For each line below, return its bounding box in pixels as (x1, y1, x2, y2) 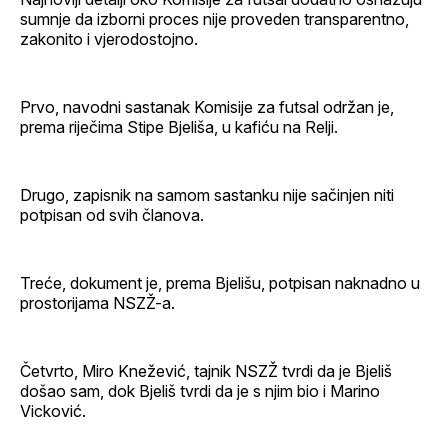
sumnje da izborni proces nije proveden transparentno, (20, 8, 409, 29)
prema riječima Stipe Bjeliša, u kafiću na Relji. (20, 116, 338, 137)
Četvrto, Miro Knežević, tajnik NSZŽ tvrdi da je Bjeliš (20, 360, 392, 381)
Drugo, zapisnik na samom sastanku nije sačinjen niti (20, 184, 394, 205)
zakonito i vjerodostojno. (20, 28, 198, 49)
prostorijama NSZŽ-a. (20, 292, 175, 313)
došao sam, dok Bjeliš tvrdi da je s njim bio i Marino (20, 380, 380, 401)
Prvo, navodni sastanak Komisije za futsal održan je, (20, 96, 394, 117)
